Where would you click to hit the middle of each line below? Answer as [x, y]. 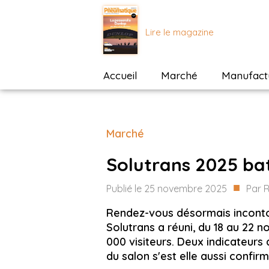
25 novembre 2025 [186, 189]
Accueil [120, 75]
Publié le [125, 189]
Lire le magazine [180, 32]
